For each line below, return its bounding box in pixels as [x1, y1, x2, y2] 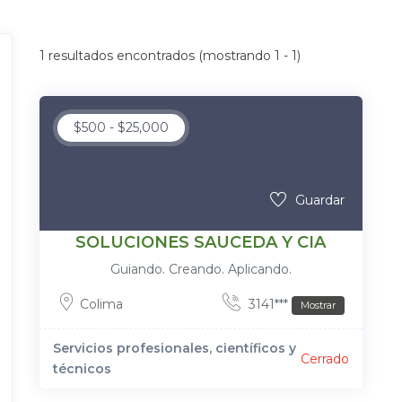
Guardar [294, 192, 345, 208]
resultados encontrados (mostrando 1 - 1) [44, 47, 301, 64]
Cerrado [300, 350, 349, 367]
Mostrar [300, 299, 336, 311]
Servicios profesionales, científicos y [52, 340, 296, 356]
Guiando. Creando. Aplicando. [109, 261, 292, 277]
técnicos [52, 361, 111, 377]
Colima [79, 296, 123, 312]
